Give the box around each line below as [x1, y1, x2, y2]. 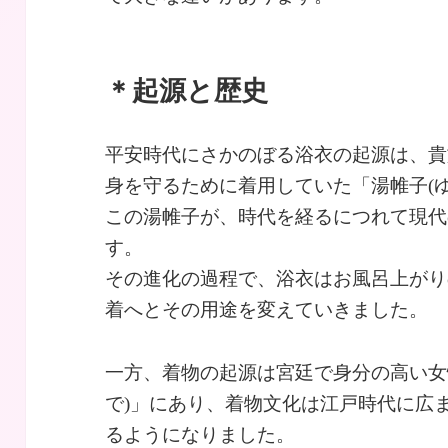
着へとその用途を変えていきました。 [105, 299, 429, 321]
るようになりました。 [105, 424, 296, 446]
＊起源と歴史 [105, 76, 269, 107]
